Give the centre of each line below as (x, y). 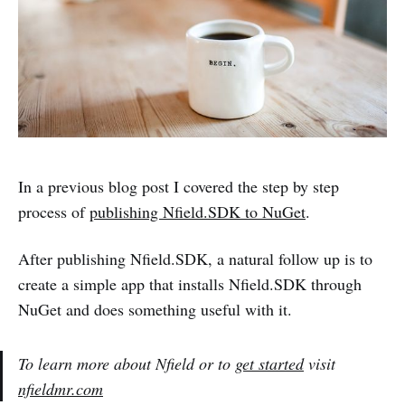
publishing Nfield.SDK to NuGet (198, 211)
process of (54, 211)
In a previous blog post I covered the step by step (179, 186)
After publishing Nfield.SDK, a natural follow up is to (195, 258)
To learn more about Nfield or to (127, 363)
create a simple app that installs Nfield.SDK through (190, 283)
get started (269, 363)
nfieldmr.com (61, 388)
